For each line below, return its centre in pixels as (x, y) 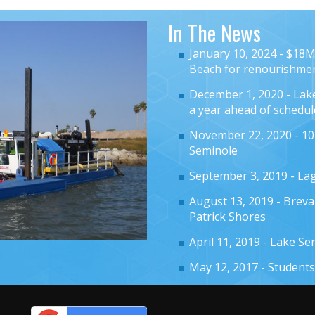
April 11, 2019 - (230, 242)
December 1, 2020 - (241, 95)
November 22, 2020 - (245, 135)
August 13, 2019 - (236, 201)
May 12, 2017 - (229, 268)
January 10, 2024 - (238, 54)
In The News (214, 33)
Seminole (213, 151)
